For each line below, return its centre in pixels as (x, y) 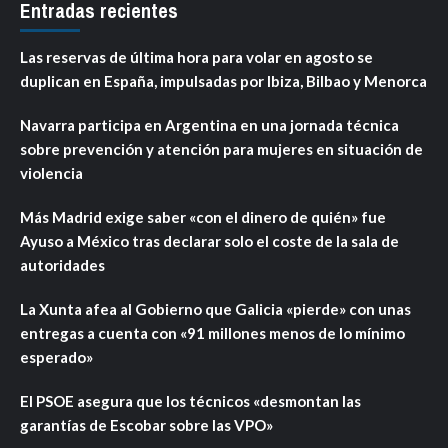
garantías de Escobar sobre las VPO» (146, 424)
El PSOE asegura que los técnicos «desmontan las (190, 400)
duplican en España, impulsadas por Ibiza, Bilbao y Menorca (223, 80)
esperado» (56, 356)
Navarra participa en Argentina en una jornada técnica (209, 124)
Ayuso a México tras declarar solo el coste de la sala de (209, 240)
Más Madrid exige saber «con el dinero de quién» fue (203, 216)
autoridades (62, 264)
